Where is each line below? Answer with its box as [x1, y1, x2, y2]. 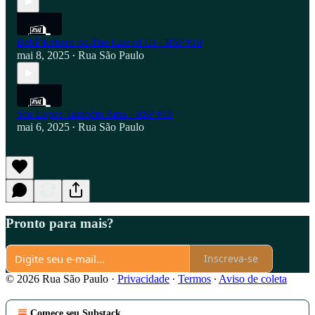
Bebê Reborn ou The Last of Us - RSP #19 [17, 37, 202, 49]
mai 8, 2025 [17, 49, 70, 62]
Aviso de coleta [219, 272, 287, 285]
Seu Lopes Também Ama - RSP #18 [17, 108, 173, 120]
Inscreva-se [204, 252, 258, 266]
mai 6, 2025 [17, 121, 70, 134]
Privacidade [117, 272, 169, 285]
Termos [178, 272, 211, 285]
